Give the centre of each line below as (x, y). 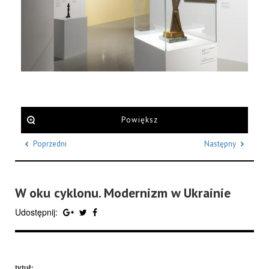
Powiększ (140, 120)
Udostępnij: (36, 212)
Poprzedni (50, 144)
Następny (220, 144)
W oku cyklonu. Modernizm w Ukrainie (123, 193)
